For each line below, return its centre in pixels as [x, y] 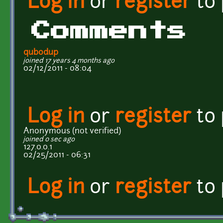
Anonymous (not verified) [72, 131]
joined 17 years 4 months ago [69, 61]
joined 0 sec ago [49, 139]
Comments [109, 31]
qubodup [41, 53]
